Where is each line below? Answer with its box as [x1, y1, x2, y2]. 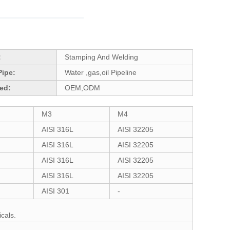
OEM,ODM [65, 84, 100, 92]
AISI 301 [42, 187, 69, 195]
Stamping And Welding [65, 53, 138, 61]
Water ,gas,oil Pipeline [65, 68, 137, 76]
